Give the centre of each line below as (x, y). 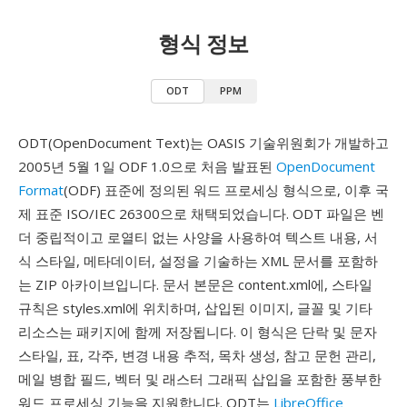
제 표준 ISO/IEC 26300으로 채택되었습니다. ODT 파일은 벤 (201, 213)
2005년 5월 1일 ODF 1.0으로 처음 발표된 (147, 166)
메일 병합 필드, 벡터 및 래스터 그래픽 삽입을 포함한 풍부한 (200, 379)
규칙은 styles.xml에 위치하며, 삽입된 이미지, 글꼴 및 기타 (195, 308)
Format (41, 190)
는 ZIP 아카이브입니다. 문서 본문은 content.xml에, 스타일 (195, 284)
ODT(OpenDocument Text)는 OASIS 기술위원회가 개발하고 (203, 143)
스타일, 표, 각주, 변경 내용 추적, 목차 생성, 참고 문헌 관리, (197, 355)
